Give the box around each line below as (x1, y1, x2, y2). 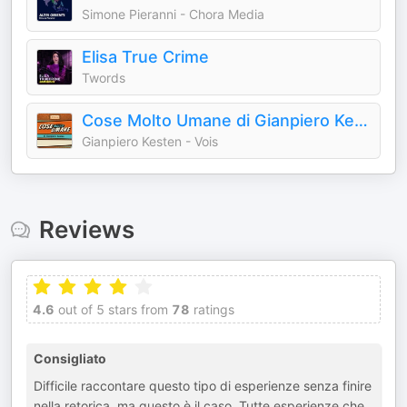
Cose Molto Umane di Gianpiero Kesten (354, 111, 368, 130)
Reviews (38, 215, 134, 243)
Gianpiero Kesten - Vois (82, 134, 218, 149)
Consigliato (34, 351, 106, 366)
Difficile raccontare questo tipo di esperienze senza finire (34, 378, 372, 393)
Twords (82, 70, 125, 85)
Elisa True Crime (82, 47, 209, 66)
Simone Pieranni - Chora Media (82, 6, 264, 22)
